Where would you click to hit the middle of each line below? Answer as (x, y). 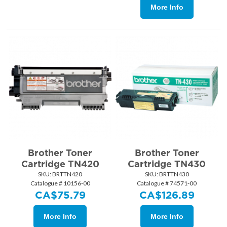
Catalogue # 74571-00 (167, 183)
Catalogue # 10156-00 (60, 183)
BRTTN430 (173, 174)
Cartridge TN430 (167, 164)
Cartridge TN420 (60, 164)
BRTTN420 (67, 174)
